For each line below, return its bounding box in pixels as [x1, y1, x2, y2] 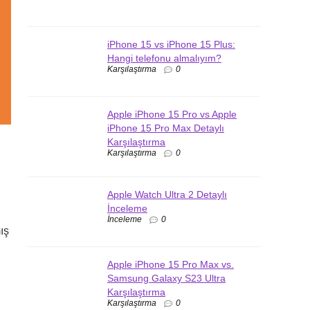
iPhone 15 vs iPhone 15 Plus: [107, 39, 235, 50]
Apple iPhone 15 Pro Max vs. [107, 258, 234, 270]
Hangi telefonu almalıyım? [107, 53, 221, 64]
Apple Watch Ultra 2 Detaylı [107, 188, 227, 200]
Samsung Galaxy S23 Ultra [107, 272, 226, 284]
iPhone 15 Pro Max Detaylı [107, 122, 224, 134]
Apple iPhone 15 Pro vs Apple [107, 109, 237, 120]
